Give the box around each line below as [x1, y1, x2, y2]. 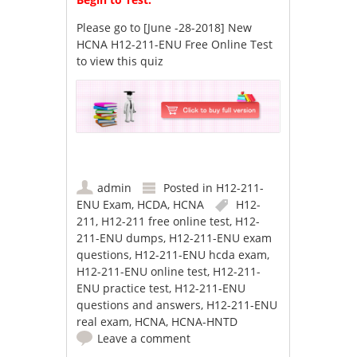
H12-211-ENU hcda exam [135, 247, 268, 263]
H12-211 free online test [101, 214, 230, 229]
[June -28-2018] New [143, 19, 253, 35]
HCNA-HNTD [171, 314, 238, 330]
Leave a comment [97, 331, 191, 347]
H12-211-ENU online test [76, 264, 208, 280]
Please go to [76, 19, 144, 35]
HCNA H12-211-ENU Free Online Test [76, 36, 273, 52]
